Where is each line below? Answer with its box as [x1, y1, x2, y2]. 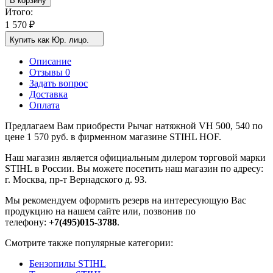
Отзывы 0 [29, 66, 70, 77]
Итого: [5, 6, 33, 17]
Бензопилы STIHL [29, 258, 106, 269]
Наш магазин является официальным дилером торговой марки [5, 152, 266, 163]
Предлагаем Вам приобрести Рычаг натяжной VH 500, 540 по [5, 120, 263, 131]
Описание [29, 55, 71, 66]
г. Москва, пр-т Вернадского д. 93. [5, 174, 149, 185]
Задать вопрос [29, 77, 88, 88]
